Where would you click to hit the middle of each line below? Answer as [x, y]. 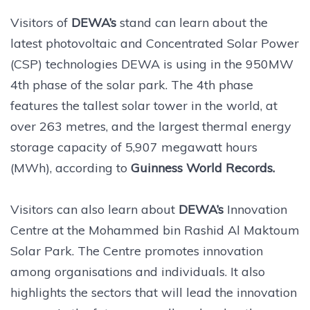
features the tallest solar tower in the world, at [144, 105]
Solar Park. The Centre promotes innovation [137, 250]
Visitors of [41, 22]
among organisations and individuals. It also [138, 271]
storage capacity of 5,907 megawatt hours [134, 147]
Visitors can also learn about [93, 209]
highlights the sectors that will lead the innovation [154, 292]
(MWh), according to [71, 167]
